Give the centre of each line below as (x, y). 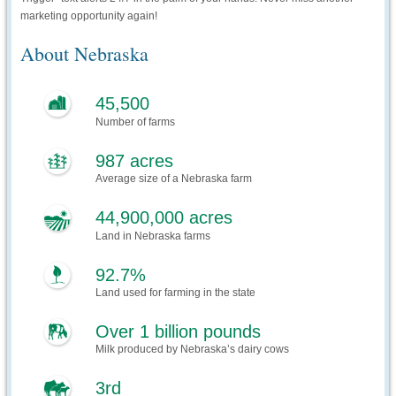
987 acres (135, 161)
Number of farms (136, 122)
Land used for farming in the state (176, 293)
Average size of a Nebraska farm (174, 179)
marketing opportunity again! (89, 16)
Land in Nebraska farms (153, 236)
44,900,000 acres (164, 218)
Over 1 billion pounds (179, 332)
